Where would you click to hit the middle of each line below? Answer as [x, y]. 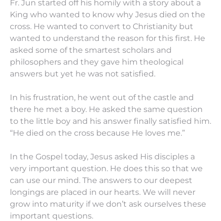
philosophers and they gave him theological [97, 62]
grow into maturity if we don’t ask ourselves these [108, 204]
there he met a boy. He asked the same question [106, 109]
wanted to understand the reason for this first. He [108, 38]
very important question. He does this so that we [106, 168]
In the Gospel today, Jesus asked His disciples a [102, 156]
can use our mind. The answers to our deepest [101, 180]
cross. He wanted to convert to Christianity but [102, 26]
